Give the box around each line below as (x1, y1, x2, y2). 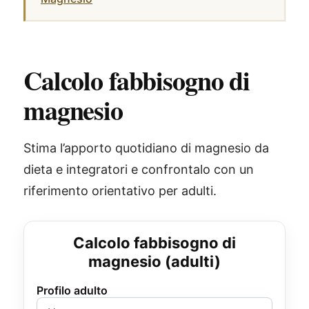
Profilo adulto (37, 283, 108, 297)
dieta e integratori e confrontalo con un (23, 162, 254, 177)
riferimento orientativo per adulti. (23, 183, 217, 198)
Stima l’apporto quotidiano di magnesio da (23, 141, 269, 155)
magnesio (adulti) (88, 252, 221, 270)
